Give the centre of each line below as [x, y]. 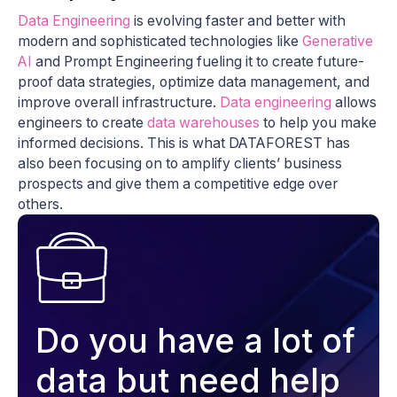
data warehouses [203, 122]
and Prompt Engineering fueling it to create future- [198, 61]
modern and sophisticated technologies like [160, 41]
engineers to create [82, 122]
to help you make [318, 122]
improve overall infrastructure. [119, 102]
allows [354, 102]
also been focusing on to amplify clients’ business [180, 163]
